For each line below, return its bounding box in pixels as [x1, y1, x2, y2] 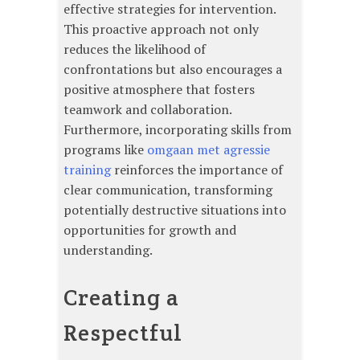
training [63, 160, 111, 178]
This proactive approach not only [63, 19, 259, 38]
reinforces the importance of [111, 160, 283, 178]
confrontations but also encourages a [63, 59, 282, 78]
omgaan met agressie [147, 140, 270, 158]
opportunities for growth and [63, 220, 236, 239]
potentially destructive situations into [63, 200, 286, 219]
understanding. [63, 240, 153, 259]
